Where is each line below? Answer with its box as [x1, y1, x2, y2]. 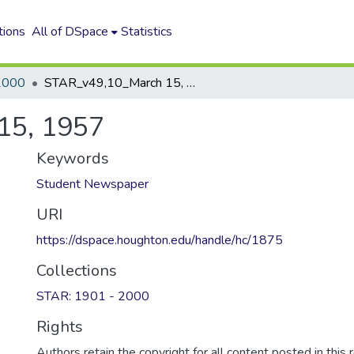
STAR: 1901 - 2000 [36, 288, 149, 305]
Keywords [36, 148, 109, 169]
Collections [36, 260, 117, 281]
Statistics [121, 23, 173, 40]
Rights [36, 316, 83, 337]
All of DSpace [32, 23, 109, 40]
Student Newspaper [36, 175, 149, 193]
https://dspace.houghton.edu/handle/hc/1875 [36, 232, 283, 249]
